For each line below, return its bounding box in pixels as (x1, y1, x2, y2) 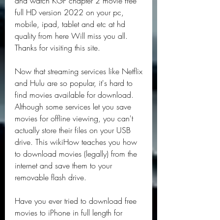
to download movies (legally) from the (15, 148, 137, 159)
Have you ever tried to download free (15, 195, 137, 206)
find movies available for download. (15, 89, 134, 100)
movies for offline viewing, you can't (15, 113, 133, 124)
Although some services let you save (15, 101, 131, 112)
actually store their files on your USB (15, 125, 131, 136)
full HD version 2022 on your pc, (15, 7, 124, 18)
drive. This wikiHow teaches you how (15, 137, 137, 147)
